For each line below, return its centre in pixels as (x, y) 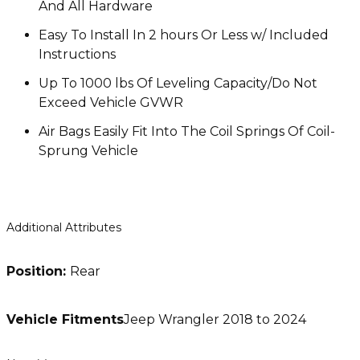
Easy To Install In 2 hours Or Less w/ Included (184, 35)
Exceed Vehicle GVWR (111, 103)
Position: (38, 272)
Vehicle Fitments (65, 320)
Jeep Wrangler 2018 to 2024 (215, 320)
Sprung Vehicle (88, 151)
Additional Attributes (64, 227)
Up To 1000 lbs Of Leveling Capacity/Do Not (178, 84)
